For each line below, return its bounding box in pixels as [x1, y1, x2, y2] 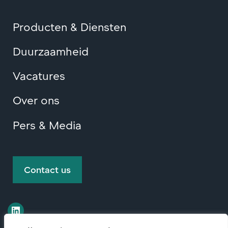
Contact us [24, 164, 71, 176]
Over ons [13, 93, 60, 107]
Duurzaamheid [13, 44, 89, 58]
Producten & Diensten [13, 19, 126, 33]
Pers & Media [13, 118, 81, 131]
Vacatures [13, 69, 65, 82]
